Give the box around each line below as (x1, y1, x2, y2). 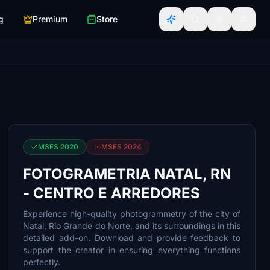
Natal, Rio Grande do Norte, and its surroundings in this (23, 221, 240, 231)
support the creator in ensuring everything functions (23, 245, 240, 255)
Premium (33, 14, 67, 24)
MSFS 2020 (38, 142, 79, 151)
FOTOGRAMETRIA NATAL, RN (23, 165, 231, 183)
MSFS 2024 (101, 142, 142, 151)
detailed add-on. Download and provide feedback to (23, 233, 240, 243)
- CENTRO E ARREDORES (23, 184, 201, 202)
